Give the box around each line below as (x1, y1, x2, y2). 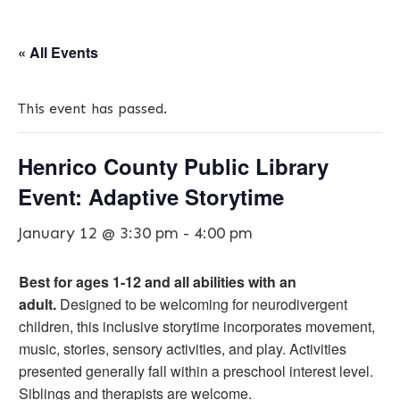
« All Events (18, 42, 98, 62)
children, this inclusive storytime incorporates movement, (19, 316, 375, 337)
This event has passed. (18, 100, 167, 117)
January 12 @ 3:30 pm (18, 223, 179, 243)
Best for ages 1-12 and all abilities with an (19, 271, 296, 292)
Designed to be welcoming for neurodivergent (56, 294, 347, 314)
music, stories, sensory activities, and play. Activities (19, 338, 346, 359)
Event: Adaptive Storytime (18, 181, 284, 212)
